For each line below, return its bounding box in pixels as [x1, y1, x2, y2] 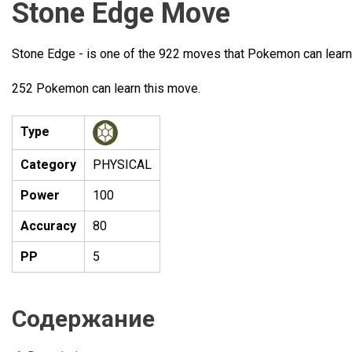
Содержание [12, 305, 155, 332]
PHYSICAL [93, 157, 152, 172]
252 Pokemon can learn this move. [12, 81, 200, 96]
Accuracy [20, 218, 76, 233]
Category [20, 157, 76, 172]
